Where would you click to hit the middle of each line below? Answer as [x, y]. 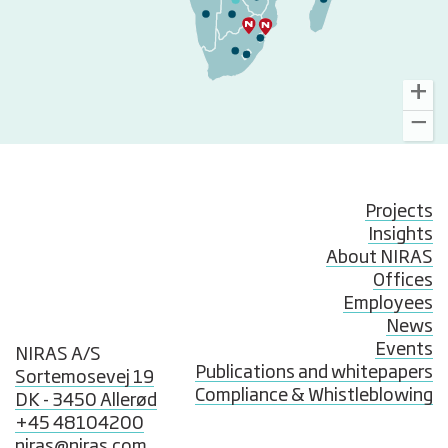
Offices [402, 280]
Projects [398, 211]
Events [403, 349]
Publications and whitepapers [313, 372]
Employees [387, 303]
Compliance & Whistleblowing [313, 395]
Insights [400, 234]
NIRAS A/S [58, 354]
